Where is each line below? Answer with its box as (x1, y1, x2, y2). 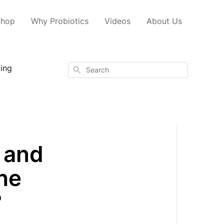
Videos (104, 16, 130, 26)
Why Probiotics (31, 16, 88, 26)
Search (71, 64, 93, 73)
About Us (146, 16, 182, 26)
